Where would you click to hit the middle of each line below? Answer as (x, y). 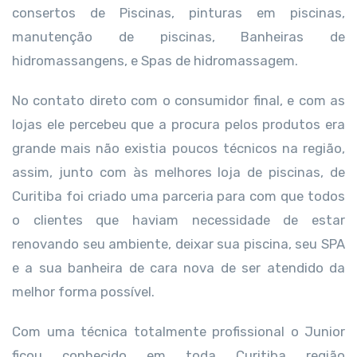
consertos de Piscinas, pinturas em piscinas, (178, 13)
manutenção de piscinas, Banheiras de (178, 37)
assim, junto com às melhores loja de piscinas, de (178, 172)
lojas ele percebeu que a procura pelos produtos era (178, 124)
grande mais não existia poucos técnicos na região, (178, 148)
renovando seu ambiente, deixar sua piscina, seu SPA (178, 244)
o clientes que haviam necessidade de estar (178, 220)
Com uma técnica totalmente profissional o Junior (178, 331)
